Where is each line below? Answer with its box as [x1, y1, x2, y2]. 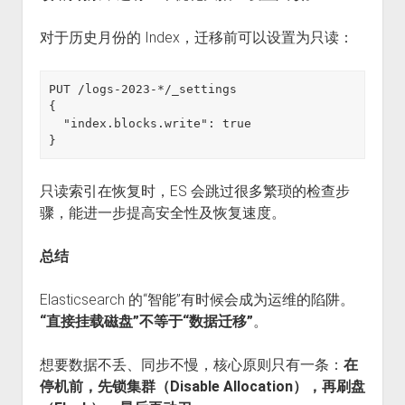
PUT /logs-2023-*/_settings [49, 81, 238, 96]
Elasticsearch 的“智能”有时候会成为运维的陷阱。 [39, 290, 354, 308]
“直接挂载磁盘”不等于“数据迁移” [39, 312, 253, 330]
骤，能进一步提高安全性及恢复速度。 [39, 203, 286, 221]
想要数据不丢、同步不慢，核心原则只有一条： [39, 355, 344, 373]
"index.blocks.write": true [49, 116, 64, 130]
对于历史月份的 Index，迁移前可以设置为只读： [39, 29, 353, 46]
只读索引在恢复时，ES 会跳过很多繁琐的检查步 [39, 182, 350, 200]
